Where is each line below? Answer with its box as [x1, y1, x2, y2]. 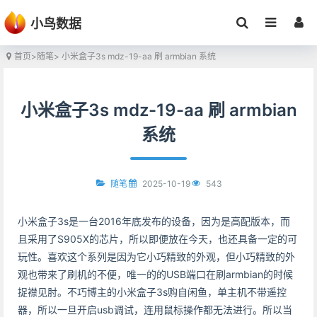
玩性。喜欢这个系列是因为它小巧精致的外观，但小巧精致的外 [18, 250, 295, 263]
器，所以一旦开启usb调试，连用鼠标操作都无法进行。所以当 [18, 304, 292, 316]
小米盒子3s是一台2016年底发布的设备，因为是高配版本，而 [18, 215, 290, 227]
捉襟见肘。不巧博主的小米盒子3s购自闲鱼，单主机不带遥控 [18, 286, 287, 298]
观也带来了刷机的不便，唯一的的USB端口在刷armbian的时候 [18, 268, 293, 280]
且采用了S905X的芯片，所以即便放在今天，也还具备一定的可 [18, 233, 297, 245]
